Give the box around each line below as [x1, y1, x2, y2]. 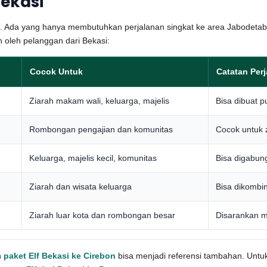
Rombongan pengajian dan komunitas [29, 125, 173, 134]
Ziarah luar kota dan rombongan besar [29, 210, 175, 220]
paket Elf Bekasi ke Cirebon [4, 251, 116, 260]
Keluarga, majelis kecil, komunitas [29, 153, 157, 163]
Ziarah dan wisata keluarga [29, 182, 132, 191]
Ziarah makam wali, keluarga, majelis [29, 96, 169, 105]
